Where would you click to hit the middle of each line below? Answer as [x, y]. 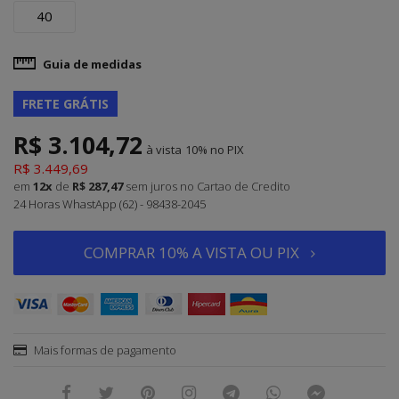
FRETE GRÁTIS [65, 104]
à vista [164, 150]
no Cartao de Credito [235, 186]
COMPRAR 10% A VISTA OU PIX [191, 252]
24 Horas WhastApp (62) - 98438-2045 [110, 204]
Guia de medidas [92, 64]
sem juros [151, 186]
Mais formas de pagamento [104, 350]
